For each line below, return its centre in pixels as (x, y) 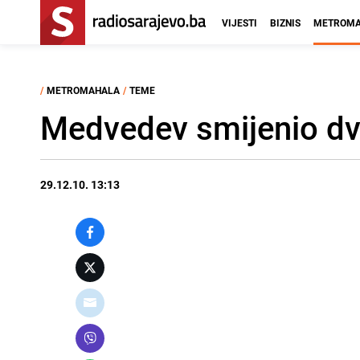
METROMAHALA (83, 90)
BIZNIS (285, 22)
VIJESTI (239, 22)
